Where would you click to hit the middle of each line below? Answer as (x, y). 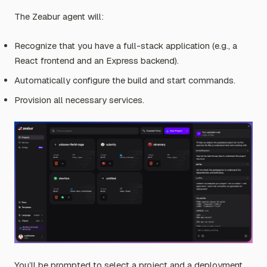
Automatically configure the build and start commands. (125, 80)
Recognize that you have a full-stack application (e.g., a (126, 46)
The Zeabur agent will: (59, 17)
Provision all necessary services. (79, 100)
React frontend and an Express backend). (97, 61)
